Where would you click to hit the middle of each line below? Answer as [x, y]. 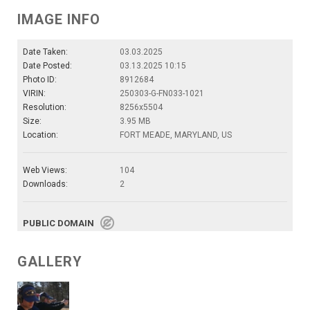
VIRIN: [34, 94]
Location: [40, 135]
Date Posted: [47, 66]
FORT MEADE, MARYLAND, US [176, 135]
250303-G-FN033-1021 [162, 94]
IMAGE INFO [59, 20]
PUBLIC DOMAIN [62, 224]
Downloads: [45, 184]
